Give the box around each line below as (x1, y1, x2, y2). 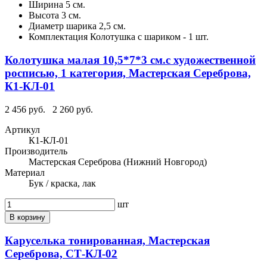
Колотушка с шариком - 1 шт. (90, 32, 209, 42)
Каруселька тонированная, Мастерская (5, 234, 210, 247)
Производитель (5, 145, 67, 156)
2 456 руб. (5, 104, 48, 114)
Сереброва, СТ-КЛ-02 (5, 247, 117, 260)
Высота (29, 10, 61, 21)
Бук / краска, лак (29, 178, 96, 188)
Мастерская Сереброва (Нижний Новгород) (29, 156, 207, 167)
